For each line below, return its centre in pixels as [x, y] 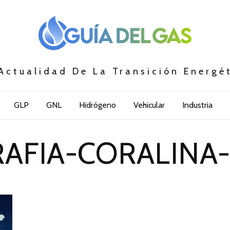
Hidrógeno [97, 105]
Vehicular [149, 105]
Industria [197, 105]
